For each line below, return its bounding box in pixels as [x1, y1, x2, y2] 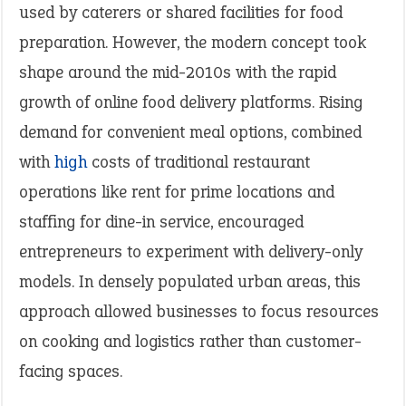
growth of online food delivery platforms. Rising [19, 91, 362, 113]
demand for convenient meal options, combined [19, 121, 362, 143]
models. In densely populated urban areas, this [19, 270, 361, 293]
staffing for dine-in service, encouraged [19, 210, 304, 233]
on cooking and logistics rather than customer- [19, 330, 362, 353]
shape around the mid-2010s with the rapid [19, 61, 336, 83]
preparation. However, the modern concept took [19, 31, 366, 53]
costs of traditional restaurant [87, 150, 310, 173]
